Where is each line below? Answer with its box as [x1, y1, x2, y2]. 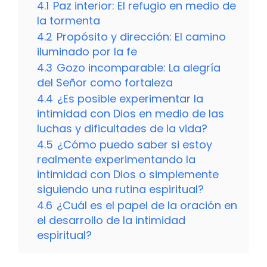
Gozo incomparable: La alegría [57, 60, 221, 76]
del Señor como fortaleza [37, 75, 173, 91]
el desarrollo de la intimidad [37, 213, 185, 228]
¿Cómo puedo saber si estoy [57, 137, 212, 153]
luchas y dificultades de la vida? [37, 121, 207, 136]
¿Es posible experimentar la [57, 91, 203, 107]
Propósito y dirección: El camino [57, 29, 226, 45]
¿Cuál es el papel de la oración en [57, 198, 237, 213]
